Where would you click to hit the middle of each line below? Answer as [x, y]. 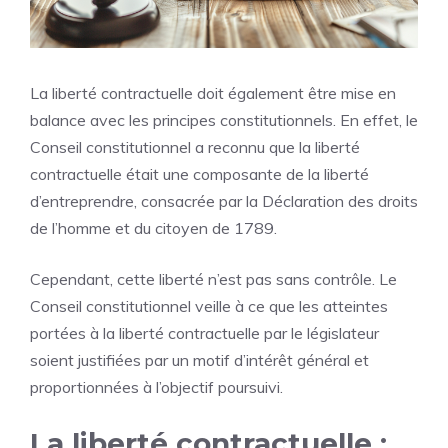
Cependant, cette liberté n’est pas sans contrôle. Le [213, 278]
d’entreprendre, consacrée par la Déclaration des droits [224, 200]
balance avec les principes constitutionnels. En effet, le [224, 119]
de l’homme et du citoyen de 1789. [153, 227]
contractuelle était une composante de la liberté [199, 173]
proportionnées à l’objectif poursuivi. [156, 386]
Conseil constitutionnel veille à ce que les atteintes [209, 305]
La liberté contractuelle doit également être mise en [213, 92]
